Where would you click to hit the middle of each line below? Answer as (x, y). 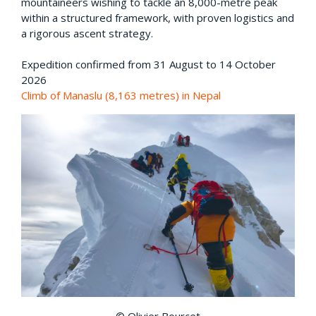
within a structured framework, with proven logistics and (158, 17)
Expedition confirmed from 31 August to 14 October (148, 64)
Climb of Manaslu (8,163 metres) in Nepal (121, 95)
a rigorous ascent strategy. (87, 33)
